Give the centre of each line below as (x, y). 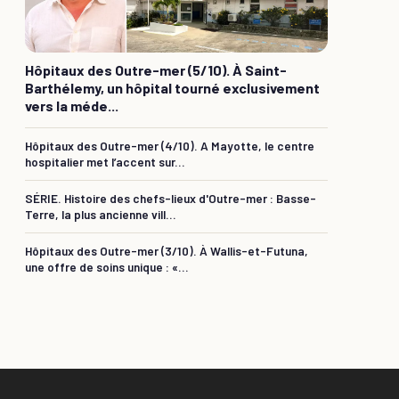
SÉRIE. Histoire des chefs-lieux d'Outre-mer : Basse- (171, 198)
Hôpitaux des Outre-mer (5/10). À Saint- (156, 70)
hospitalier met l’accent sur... (105, 162)
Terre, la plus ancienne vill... (101, 214)
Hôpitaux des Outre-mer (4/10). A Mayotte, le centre (170, 146)
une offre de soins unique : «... (107, 267)
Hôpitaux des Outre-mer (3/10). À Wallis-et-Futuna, (167, 251)
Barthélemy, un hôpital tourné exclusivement (172, 88)
